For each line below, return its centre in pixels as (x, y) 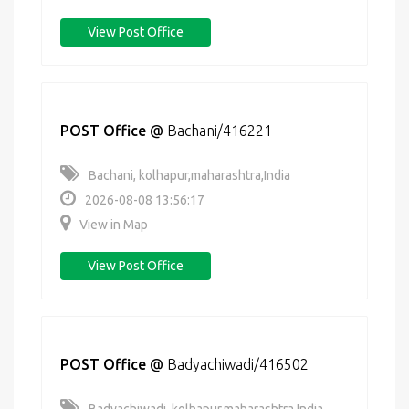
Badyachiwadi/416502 (238, 364)
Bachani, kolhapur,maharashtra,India (189, 175)
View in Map (114, 225)
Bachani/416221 (220, 131)
